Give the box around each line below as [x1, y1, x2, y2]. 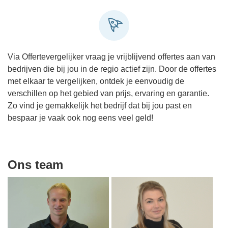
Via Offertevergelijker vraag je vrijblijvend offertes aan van [8, 52, 215, 61]
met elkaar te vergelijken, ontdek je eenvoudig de [8, 77, 184, 85]
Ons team [8, 158, 63, 172]
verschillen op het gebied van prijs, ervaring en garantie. [8, 89, 209, 98]
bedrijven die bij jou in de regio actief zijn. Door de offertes [8, 65, 216, 73]
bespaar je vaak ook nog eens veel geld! [8, 113, 153, 122]
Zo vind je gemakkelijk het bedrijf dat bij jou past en [8, 101, 192, 110]
